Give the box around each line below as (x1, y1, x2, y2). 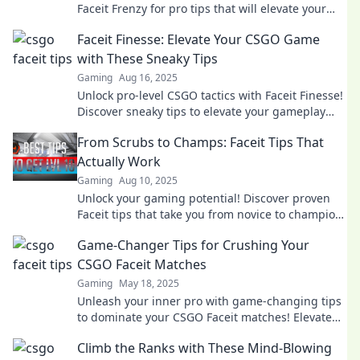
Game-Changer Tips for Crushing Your (77, 236, 309, 254)
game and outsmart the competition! (77, 17, 276, 32)
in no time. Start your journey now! (77, 223, 264, 238)
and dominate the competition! (77, 120, 244, 135)
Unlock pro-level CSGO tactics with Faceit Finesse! (77, 88, 343, 103)
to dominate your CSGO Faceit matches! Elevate (77, 309, 332, 325)
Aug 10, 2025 (119, 174, 178, 187)
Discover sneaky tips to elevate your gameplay (77, 104, 325, 119)
